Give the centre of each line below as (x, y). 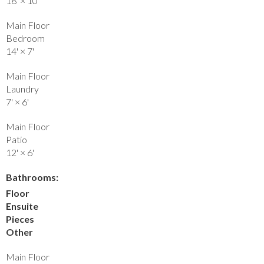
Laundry (22, 88)
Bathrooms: (32, 177)
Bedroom (25, 38)
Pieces (20, 219)
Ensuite (22, 206)
